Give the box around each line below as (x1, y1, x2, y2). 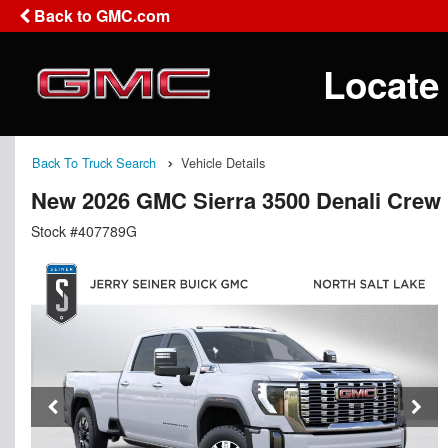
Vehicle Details (181, 153, 265, 172)
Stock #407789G (31, 221, 137, 242)
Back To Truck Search (32, 153, 156, 172)
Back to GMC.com (30, 4, 170, 27)
